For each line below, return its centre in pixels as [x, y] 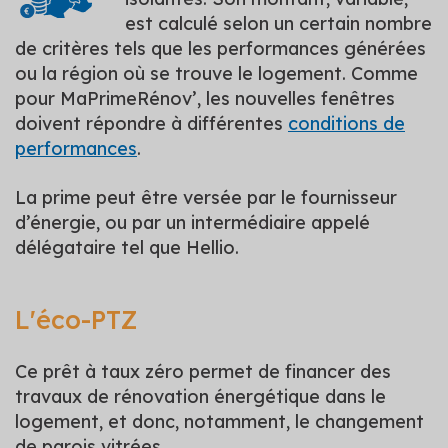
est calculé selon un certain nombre [278, 23]
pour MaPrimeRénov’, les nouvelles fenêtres [205, 98]
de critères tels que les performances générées [220, 48]
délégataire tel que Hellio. [127, 247]
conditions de [346, 123]
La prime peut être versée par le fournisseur [206, 197]
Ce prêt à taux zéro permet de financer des [203, 371]
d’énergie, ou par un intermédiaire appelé [192, 222]
